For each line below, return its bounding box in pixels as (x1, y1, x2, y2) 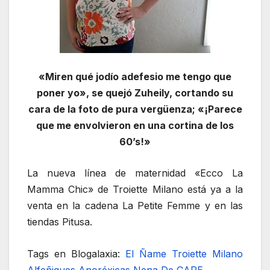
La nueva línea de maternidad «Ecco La (27, 167, 243, 180)
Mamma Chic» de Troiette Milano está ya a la (27, 183, 243, 196)
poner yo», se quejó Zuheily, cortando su (37, 86, 233, 99)
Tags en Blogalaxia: (27, 247, 125, 260)
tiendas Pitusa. (27, 216, 92, 228)
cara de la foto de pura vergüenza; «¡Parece (28, 102, 242, 115)
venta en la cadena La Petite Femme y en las (27, 199, 243, 212)
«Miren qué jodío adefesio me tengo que (39, 70, 231, 83)
